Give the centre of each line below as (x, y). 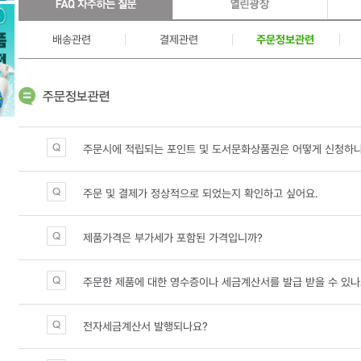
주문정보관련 (286, 39)
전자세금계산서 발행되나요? (145, 326)
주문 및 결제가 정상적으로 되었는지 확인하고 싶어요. (200, 193)
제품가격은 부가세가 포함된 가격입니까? (172, 238)
